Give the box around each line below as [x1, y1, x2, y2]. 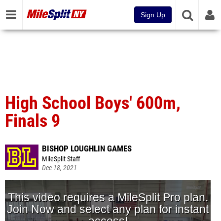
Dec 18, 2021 [42, 164, 77, 172]
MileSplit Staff [42, 155, 80, 163]
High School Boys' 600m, [5, 93, 181, 113]
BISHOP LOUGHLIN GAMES [42, 144, 132, 153]
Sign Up [141, 11, 165, 19]
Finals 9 [5, 110, 60, 131]
